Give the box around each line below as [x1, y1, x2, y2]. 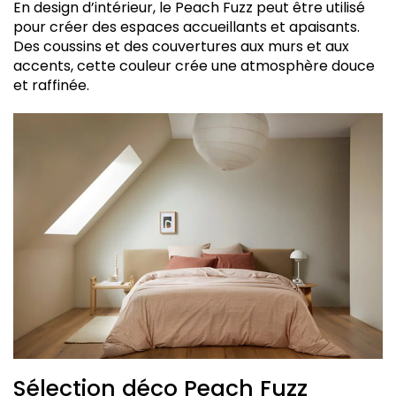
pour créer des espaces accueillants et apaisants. [13, 16, 360, 37]
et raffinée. [13, 74, 89, 95]
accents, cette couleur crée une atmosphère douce [13, 55, 375, 76]
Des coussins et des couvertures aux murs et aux [13, 35, 349, 57]
